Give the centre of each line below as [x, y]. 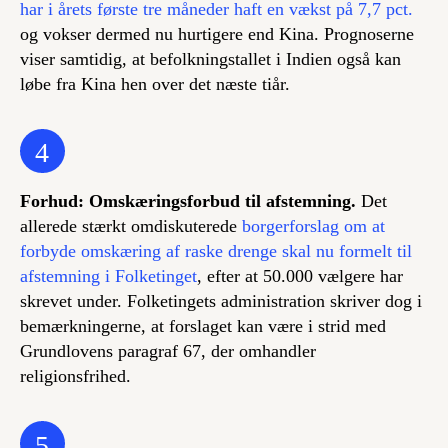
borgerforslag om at [313, 226]
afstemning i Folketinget [108, 276]
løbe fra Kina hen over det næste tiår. [155, 83]
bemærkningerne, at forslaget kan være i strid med [203, 326]
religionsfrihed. [75, 376]
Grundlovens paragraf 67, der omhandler [168, 351]
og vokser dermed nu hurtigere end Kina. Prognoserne [217, 33]
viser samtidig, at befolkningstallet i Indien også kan [210, 58]
